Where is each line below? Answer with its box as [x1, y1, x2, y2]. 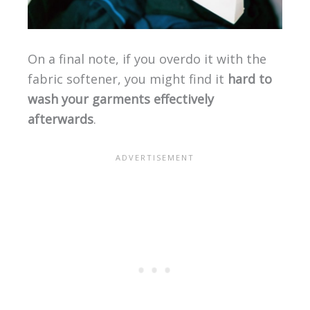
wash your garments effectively [27, 90, 214, 107]
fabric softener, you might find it [27, 70, 228, 87]
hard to [227, 70, 272, 87]
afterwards [27, 110, 93, 127]
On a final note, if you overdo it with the [27, 50, 266, 67]
